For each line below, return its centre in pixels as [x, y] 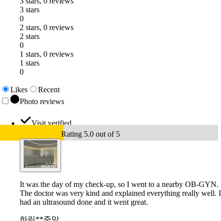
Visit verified [52, 123]
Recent [49, 90]
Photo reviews [42, 102]
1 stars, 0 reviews [47, 54]
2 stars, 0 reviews [47, 28]
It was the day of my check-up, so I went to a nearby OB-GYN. [119, 184]
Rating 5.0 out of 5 [91, 134]
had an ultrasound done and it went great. [84, 202]
